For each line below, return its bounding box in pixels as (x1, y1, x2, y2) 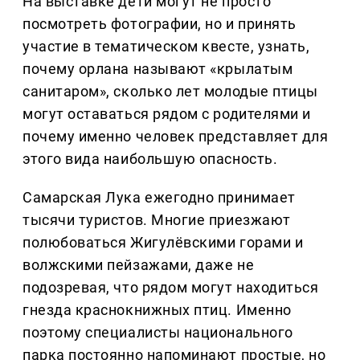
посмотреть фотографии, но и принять (22, 15, 297, 33)
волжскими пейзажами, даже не (22, 256, 255, 274)
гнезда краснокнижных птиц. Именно (22, 301, 292, 319)
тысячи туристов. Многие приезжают (22, 211, 291, 229)
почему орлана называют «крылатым (22, 60, 293, 78)
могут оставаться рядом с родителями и (22, 105, 311, 123)
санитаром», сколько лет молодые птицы (22, 83, 318, 100)
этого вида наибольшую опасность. (22, 150, 278, 168)
